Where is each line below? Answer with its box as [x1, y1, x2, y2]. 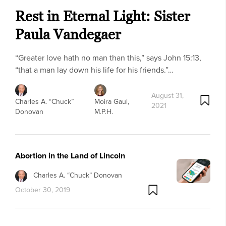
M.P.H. [94, 106, 114, 117]
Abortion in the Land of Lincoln [15, 150, 125, 162]
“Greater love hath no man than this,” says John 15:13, [15, 51, 201, 63]
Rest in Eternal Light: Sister [15, 8, 190, 24]
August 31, [151, 90, 184, 100]
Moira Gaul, [94, 96, 130, 107]
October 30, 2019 [15, 185, 70, 195]
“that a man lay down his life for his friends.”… [15, 64, 174, 75]
